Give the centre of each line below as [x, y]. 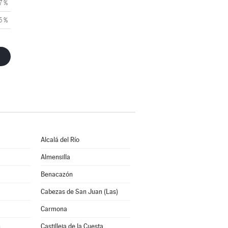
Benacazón [56, 174]
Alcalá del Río [60, 140]
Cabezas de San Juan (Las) [79, 192]
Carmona [54, 209]
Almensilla [55, 157]
